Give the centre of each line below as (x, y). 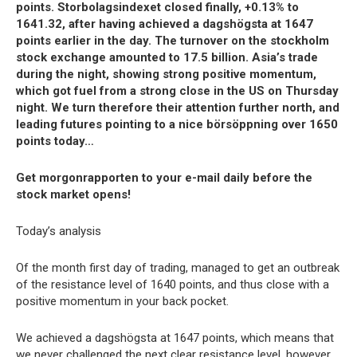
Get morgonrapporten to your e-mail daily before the (164, 178)
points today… (55, 141)
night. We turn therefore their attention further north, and (178, 108)
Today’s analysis (59, 231)
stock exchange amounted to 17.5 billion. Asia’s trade (167, 57)
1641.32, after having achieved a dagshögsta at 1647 (165, 24)
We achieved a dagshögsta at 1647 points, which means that (175, 338)
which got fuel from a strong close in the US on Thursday (177, 91)
